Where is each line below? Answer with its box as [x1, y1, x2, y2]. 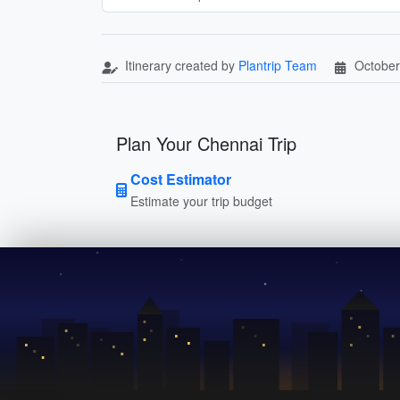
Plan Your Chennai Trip [116, 129, 296, 156]
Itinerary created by [121, 55, 238, 74]
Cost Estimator [130, 168, 231, 189]
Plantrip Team [238, 55, 317, 74]
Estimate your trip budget [130, 191, 272, 210]
